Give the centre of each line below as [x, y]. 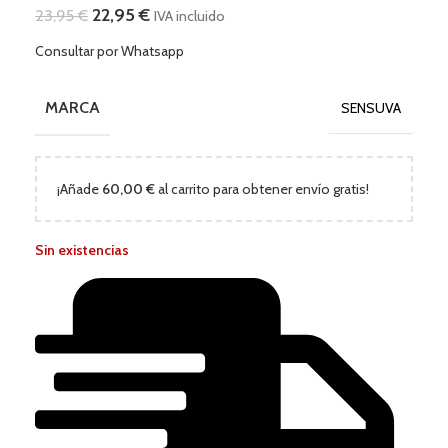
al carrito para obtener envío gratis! [262, 188]
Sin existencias [82, 249]
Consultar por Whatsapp [109, 50]
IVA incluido [189, 15]
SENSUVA [371, 107]
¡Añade [79, 188]
